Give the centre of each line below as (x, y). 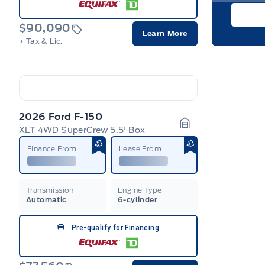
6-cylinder (138, 199)
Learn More (165, 33)
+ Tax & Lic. (41, 41)
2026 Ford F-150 (61, 117)
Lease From (140, 148)
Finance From (52, 148)
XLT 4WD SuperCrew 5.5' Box (82, 130)
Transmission (50, 190)
